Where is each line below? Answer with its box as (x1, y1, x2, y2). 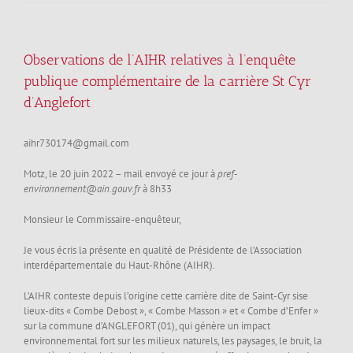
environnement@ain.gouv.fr (24, 182, 140, 195)
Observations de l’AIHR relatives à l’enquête (24, 51, 295, 69)
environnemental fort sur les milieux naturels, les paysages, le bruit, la (24, 334, 321, 347)
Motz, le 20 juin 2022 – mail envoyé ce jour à (24, 167, 217, 180)
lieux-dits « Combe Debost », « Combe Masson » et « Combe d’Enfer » (24, 304, 318, 318)
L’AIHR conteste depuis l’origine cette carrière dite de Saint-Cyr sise (24, 289, 308, 303)
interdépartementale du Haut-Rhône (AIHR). (24, 258, 215, 272)
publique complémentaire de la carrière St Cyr (24, 72, 311, 90)
